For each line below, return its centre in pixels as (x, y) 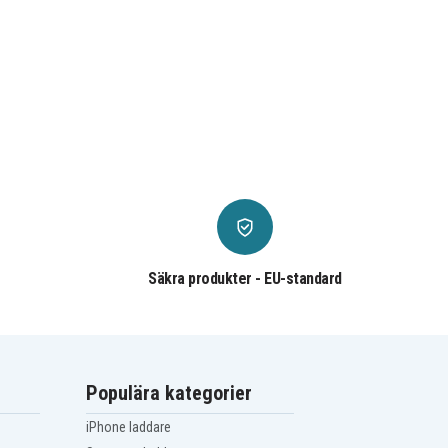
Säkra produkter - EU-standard (245, 279)
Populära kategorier (169, 393)
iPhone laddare (129, 427)
